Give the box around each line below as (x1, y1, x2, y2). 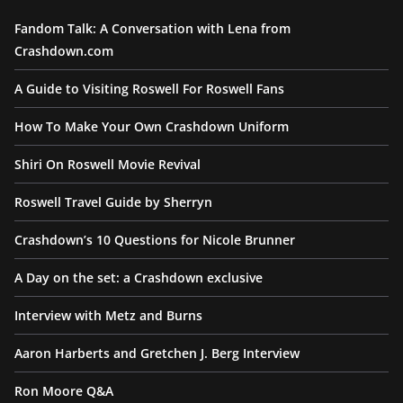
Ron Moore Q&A (14, 382, 113, 400)
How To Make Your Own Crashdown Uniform (14, 118, 289, 136)
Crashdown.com (14, 42, 113, 60)
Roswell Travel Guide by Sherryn (14, 193, 212, 211)
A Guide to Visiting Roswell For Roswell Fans (14, 80, 284, 98)
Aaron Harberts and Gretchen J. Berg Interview (14, 345, 300, 363)
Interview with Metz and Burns (14, 307, 202, 325)
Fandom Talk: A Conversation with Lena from (14, 20, 291, 38)
